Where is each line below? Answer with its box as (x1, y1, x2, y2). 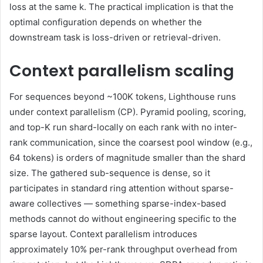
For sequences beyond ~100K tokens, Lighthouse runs (9, 91, 236, 103)
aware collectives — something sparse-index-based (9, 198, 226, 210)
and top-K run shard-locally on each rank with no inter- (9, 122, 237, 133)
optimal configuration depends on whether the (9, 16, 202, 28)
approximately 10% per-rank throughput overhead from (9, 244, 237, 255)
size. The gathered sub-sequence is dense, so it (9, 167, 210, 179)
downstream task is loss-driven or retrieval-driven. (9, 31, 221, 43)
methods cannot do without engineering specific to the (9, 213, 237, 225)
